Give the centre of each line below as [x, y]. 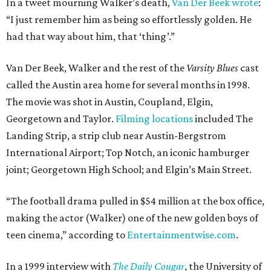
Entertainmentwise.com [181, 235]
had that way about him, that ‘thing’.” [90, 36]
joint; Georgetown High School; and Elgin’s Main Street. [129, 169]
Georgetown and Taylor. [61, 119]
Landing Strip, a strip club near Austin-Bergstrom [116, 135]
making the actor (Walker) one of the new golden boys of [132, 218]
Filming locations [154, 119]
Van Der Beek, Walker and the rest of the [96, 68]
